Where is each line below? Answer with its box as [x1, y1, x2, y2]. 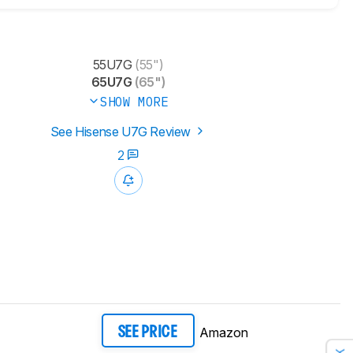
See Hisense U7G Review [50, 124, 194, 140]
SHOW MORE [100, 94, 169, 110]
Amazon [199, 324, 248, 340]
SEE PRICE [117, 325, 178, 340]
